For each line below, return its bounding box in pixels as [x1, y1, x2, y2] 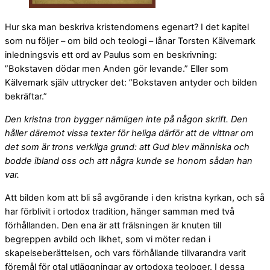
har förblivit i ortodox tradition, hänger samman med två [5, 206, 234, 217]
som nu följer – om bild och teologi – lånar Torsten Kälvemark [5, 36, 256, 47]
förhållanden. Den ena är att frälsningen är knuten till [5, 219, 221, 231]
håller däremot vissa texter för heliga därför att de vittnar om [5, 128, 254, 139]
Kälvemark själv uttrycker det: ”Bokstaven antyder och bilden [5, 77, 257, 89]
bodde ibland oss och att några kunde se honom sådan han [5, 155, 253, 167]
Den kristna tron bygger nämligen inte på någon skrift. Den [5, 114, 248, 125]
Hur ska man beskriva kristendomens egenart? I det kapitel [5, 22, 249, 33]
